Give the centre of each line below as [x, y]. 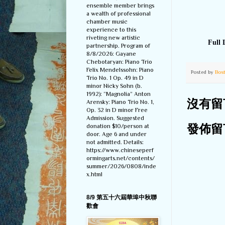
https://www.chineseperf [120, 150]
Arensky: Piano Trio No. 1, [120, 102]
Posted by [203, 72]
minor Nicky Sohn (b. [114, 86]
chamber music [107, 22]
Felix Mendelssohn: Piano [120, 70]
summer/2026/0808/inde [121, 166]
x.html [94, 175]
